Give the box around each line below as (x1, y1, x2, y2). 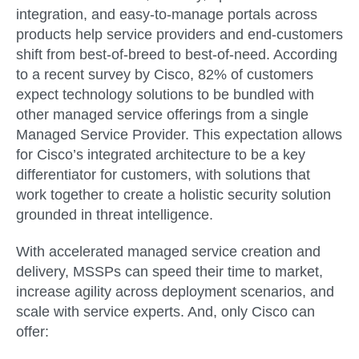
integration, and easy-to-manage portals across (16, 6, 317, 23)
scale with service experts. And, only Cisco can (16, 303, 315, 320)
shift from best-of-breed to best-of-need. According (16, 46, 337, 63)
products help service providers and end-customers (16, 26, 343, 43)
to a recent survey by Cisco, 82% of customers (16, 67, 313, 83)
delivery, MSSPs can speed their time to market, (16, 263, 323, 280)
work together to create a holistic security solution (16, 187, 331, 204)
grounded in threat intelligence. (16, 207, 213, 224)
